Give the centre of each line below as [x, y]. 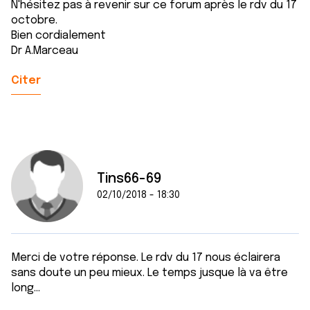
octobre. [34, 20]
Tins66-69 [129, 179]
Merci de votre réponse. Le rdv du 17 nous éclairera [146, 258]
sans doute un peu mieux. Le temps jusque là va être [149, 273]
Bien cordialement [58, 36]
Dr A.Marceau [45, 51]
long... [26, 288]
